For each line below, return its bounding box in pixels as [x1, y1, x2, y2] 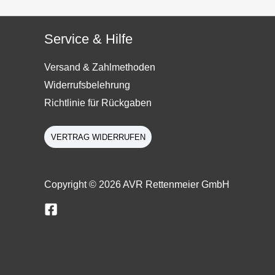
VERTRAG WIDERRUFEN [50, 132, 145, 142]
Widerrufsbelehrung [44, 80, 130, 91]
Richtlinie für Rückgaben [44, 98, 152, 109]
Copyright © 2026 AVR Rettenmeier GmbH [44, 179, 230, 190]
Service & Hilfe [44, 31, 133, 47]
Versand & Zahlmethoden [44, 62, 155, 73]
